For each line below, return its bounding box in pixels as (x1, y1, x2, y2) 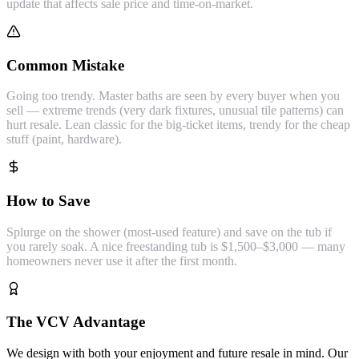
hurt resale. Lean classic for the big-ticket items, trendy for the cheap (6, 118, 350, 132)
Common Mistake (6, 56, 124, 74)
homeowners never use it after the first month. (6, 253, 237, 268)
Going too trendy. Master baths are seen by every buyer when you (6, 89, 340, 103)
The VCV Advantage (6, 313, 145, 331)
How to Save (6, 192, 90, 209)
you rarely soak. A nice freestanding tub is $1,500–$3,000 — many (6, 239, 345, 253)
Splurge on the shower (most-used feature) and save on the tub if (6, 224, 332, 239)
